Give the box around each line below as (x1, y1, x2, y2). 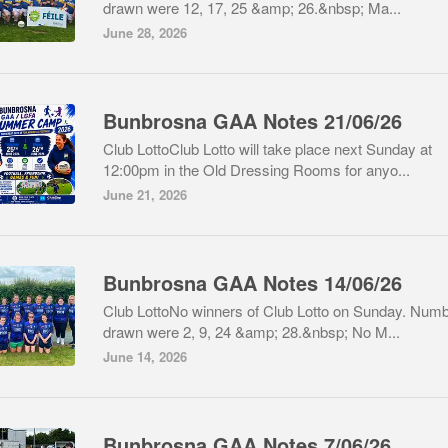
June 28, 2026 (103, 23, 187, 42)
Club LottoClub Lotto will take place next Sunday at (103, 138, 432, 159)
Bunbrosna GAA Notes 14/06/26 (103, 268, 402, 297)
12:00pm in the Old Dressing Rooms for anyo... (103, 159, 410, 180)
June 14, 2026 (103, 347, 187, 366)
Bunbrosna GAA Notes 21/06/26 (103, 106, 402, 135)
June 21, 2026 (103, 185, 187, 204)
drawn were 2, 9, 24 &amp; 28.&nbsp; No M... (103, 321, 400, 342)
